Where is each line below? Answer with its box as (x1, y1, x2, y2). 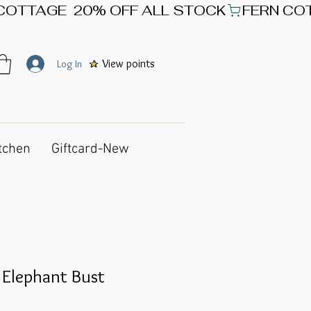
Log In (56, 57, 82, 70)
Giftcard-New (51, 141, 129, 158)
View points (102, 57, 155, 70)
